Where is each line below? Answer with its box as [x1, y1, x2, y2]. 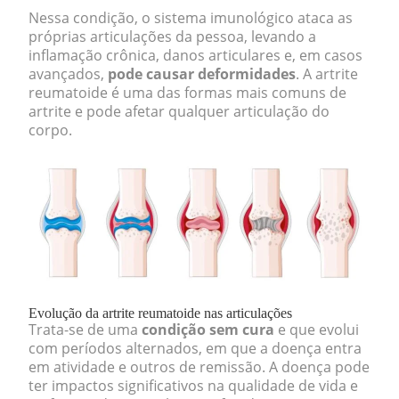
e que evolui [274, 320, 359, 339]
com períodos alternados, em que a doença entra [28, 338, 362, 358]
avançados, [28, 64, 108, 84]
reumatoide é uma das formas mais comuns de [28, 83, 346, 102]
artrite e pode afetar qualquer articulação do [28, 102, 330, 121]
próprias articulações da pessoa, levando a [28, 27, 316, 46]
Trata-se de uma [28, 320, 142, 339]
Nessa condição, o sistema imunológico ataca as [28, 8, 353, 28]
